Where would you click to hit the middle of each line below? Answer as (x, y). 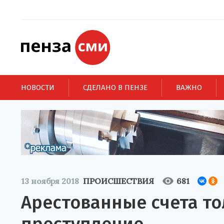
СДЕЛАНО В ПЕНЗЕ (115, 87)
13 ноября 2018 (50, 181)
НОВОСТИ (38, 87)
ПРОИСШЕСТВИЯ (118, 181)
